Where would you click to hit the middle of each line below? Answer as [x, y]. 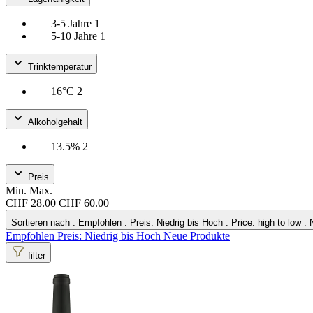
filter [37, 255]
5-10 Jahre [75, 36]
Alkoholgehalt [55, 122]
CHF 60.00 [84, 203]
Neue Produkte [197, 235]
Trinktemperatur [60, 66]
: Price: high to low [265, 222]
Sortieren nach [41, 222]
